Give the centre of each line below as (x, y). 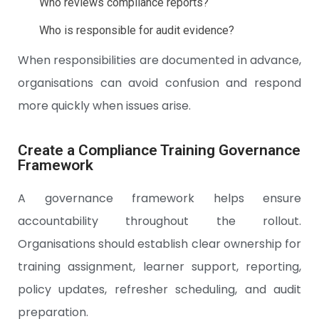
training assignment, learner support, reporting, (159, 267)
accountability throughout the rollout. (159, 221)
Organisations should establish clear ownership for (159, 244)
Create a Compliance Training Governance (159, 151)
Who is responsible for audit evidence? (137, 31)
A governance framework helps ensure (159, 199)
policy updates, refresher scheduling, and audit (159, 290)
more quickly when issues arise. (104, 106)
